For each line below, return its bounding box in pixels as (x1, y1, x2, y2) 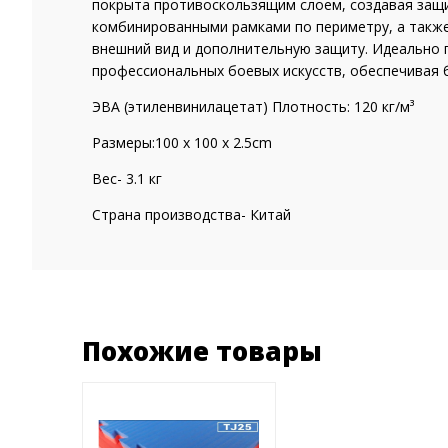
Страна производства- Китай (92, 205, 291, 224)
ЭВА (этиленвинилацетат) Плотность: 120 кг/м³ (92, 97, 414, 116)
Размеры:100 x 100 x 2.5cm (92, 133, 272, 152)
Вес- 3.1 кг (92, 169, 162, 188)
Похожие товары (82, 333, 322, 369)
